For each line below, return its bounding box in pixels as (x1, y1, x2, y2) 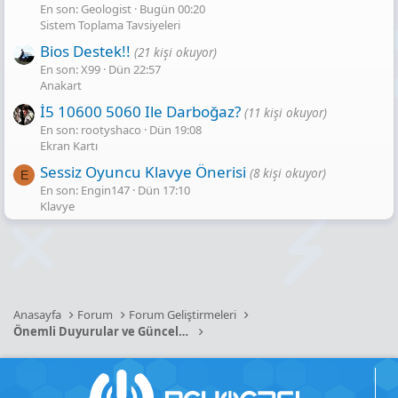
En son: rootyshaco (40, 122, 141, 139)
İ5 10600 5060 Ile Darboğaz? (40, 101, 241, 123)
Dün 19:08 (149, 122, 202, 139)
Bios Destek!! (40, 41, 131, 62)
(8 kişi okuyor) (250, 164, 326, 182)
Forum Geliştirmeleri (129, 306, 237, 322)
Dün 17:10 (138, 182, 190, 199)
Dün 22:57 (108, 61, 161, 78)
